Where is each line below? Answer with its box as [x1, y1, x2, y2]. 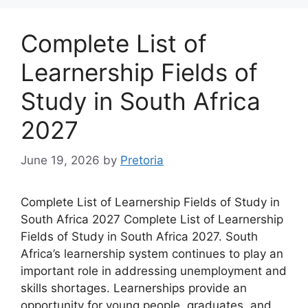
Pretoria [120, 153, 164, 167]
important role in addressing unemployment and [21, 264, 287, 278]
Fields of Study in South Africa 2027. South [21, 230, 258, 243]
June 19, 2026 [21, 153, 100, 167]
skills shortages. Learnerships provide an [21, 281, 247, 295]
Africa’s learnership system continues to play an [21, 247, 283, 261]
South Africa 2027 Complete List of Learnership [21, 212, 283, 226]
